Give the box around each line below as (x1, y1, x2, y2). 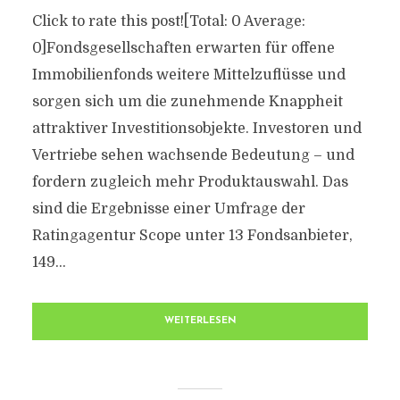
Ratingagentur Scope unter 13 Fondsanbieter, (31, 228, 353, 244)
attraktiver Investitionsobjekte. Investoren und (31, 121, 362, 137)
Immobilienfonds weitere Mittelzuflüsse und (31, 67, 346, 83)
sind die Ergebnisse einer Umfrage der (31, 201, 305, 217)
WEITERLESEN (163, 316, 237, 326)
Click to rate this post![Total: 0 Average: (31, 13, 305, 29)
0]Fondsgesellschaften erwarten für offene (31, 40, 335, 56)
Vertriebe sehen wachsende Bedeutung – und (31, 147, 354, 163)
